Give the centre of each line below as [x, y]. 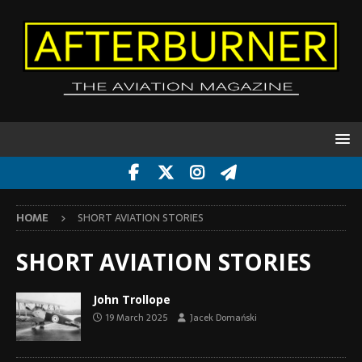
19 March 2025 [137, 318]
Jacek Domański [223, 318]
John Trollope [132, 300]
